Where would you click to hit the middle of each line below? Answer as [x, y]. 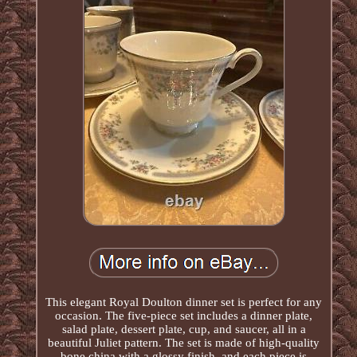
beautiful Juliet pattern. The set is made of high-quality [184, 342]
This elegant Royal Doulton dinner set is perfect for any [184, 302]
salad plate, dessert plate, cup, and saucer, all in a [184, 329]
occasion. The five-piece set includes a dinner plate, [184, 315]
